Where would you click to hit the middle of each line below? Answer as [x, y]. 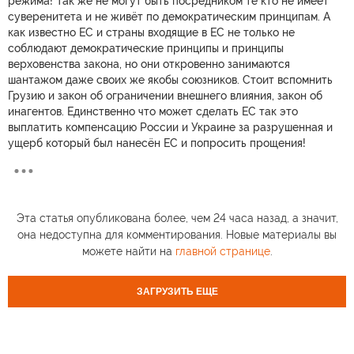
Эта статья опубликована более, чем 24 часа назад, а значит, [177, 218]
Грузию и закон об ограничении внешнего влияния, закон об [165, 95]
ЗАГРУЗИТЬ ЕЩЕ [177, 291]
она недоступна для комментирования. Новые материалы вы [177, 234]
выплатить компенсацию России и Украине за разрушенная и [170, 127]
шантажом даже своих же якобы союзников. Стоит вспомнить [170, 79]
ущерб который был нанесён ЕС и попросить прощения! [157, 143]
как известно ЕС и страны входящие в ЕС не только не [151, 32]
